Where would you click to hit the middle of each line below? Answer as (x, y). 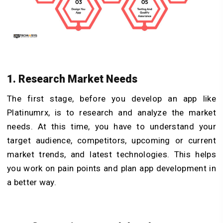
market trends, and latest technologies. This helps (111, 155)
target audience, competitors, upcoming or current (111, 141)
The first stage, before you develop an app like (111, 99)
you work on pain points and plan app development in (111, 168)
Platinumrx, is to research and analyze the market (111, 113)
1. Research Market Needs (72, 79)
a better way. (33, 182)
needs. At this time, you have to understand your (111, 127)
